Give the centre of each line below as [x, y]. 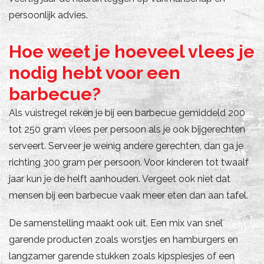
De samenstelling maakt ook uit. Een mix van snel [116, 223]
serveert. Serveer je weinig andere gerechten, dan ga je [126, 146]
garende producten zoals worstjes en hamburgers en [123, 239]
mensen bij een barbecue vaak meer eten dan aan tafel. [128, 195]
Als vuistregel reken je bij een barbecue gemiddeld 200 [127, 113]
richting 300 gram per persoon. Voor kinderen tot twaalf [129, 162]
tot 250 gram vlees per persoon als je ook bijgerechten [127, 129]
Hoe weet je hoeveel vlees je [132, 51]
